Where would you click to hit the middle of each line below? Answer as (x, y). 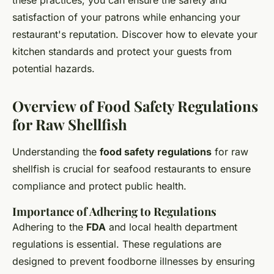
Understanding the (56, 152)
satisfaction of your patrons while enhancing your (126, 17)
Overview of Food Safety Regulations (135, 106)
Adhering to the (49, 227)
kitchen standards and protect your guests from (122, 52)
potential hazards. (54, 69)
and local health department (172, 227)
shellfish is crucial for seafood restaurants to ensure (131, 169)
